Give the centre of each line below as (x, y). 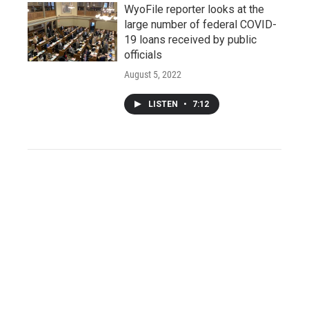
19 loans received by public (190, 39)
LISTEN (164, 104)
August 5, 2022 (153, 74)
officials (143, 54)
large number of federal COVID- (200, 24)
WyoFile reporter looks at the (194, 9)
